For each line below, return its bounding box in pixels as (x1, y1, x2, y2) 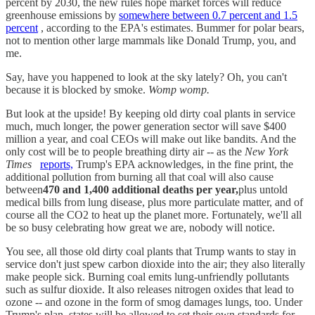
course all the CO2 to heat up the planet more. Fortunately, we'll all (6, 208, 302, 221)
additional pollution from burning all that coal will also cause (6, 170, 274, 183)
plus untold (238, 183, 288, 195)
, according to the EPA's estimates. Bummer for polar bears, (38, 21, 304, 34)
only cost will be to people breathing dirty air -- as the (6, 145, 245, 157)
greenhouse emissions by (6, 8, 119, 21)
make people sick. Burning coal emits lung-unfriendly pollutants (6, 270, 289, 283)
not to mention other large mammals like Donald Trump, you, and (6, 34, 296, 46)
